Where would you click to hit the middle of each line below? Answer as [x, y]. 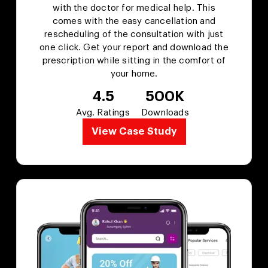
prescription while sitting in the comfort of [134, 61]
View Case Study [134, 132]
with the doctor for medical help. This [134, 8]
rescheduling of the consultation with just [134, 35]
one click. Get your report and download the [134, 48]
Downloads [165, 113]
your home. [134, 74]
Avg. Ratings [103, 113]
